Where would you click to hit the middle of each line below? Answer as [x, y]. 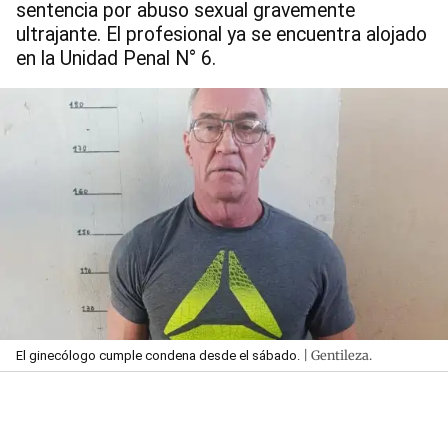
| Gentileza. [336, 355]
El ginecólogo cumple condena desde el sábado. [158, 356]
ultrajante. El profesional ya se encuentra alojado [221, 34]
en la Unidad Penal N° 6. [116, 58]
